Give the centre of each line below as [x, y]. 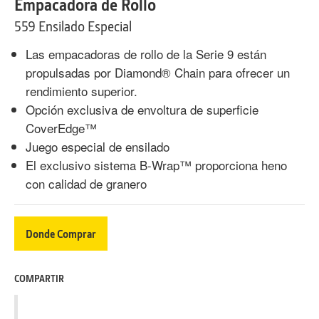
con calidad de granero [86, 183]
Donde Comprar [61, 233]
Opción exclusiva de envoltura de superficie [142, 109]
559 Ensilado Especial [73, 26]
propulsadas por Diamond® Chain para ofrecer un [158, 72]
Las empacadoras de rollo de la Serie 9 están [146, 53]
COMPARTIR [39, 278]
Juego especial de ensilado [98, 146]
